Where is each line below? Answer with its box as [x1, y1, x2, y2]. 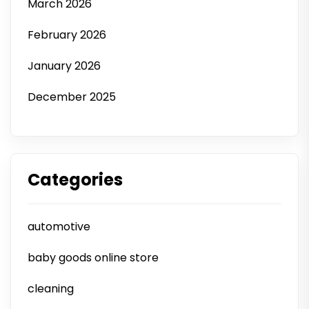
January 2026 [28, 58, 101, 74]
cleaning [28, 281, 74, 297]
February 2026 [28, 27, 106, 43]
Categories [28, 168, 123, 191]
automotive [28, 219, 90, 235]
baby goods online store [28, 250, 159, 266]
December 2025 [28, 89, 116, 105]
